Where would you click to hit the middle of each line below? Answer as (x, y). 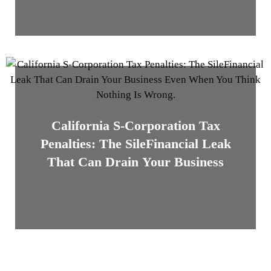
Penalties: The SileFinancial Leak (135, 144)
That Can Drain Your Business (135, 162)
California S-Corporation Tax (135, 126)
